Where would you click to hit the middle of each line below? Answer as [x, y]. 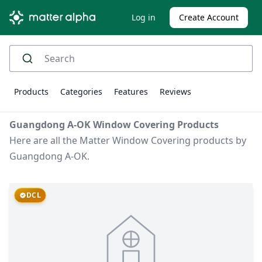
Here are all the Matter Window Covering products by [128, 140]
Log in [144, 17]
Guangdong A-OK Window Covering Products [114, 125]
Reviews [175, 92]
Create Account [209, 17]
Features [131, 92]
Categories [81, 92]
